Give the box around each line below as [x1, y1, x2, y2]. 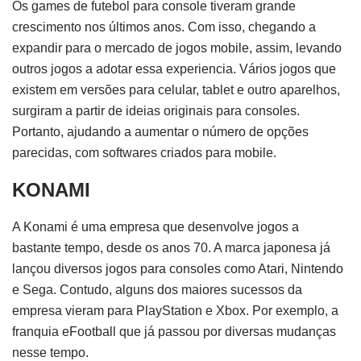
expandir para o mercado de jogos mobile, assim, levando [12, 41, 342, 55]
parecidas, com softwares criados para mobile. [12, 146, 276, 160]
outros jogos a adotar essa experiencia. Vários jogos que [12, 62, 336, 76]
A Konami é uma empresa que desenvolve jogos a [12, 219, 299, 234]
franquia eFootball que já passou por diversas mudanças [12, 324, 336, 338]
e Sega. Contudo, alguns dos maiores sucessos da [12, 282, 302, 297]
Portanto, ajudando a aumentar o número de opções [12, 125, 309, 139]
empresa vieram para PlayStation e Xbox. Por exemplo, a [12, 303, 338, 317]
